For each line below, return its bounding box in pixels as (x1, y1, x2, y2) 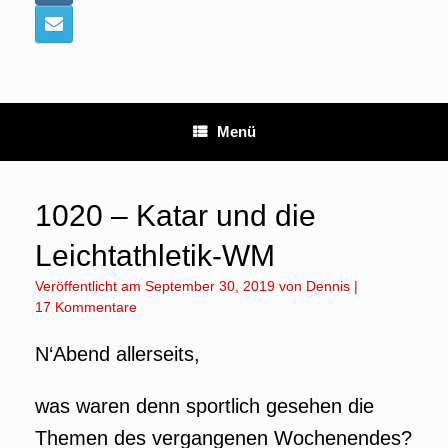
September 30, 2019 (145, 278, 275, 294)
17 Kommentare (35, 299, 137, 315)
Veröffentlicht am (43, 278, 145, 294)
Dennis (306, 278, 350, 294)
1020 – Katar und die (35, 199, 316, 232)
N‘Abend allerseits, (35, 343, 200, 365)
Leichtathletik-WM (35, 239, 275, 272)
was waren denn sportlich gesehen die (35, 395, 374, 417)
